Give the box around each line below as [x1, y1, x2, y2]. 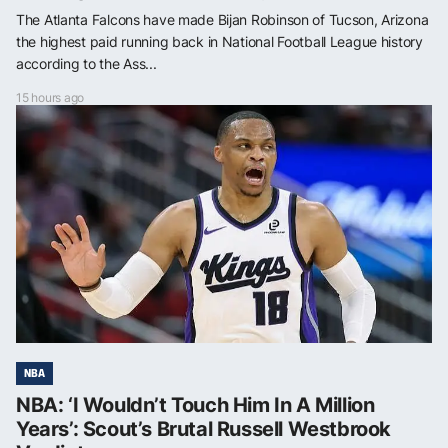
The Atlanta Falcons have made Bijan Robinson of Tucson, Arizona [16, 11, 429, 29]
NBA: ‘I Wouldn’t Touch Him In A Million [16, 393, 375, 418]
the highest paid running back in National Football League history [16, 33, 423, 51]
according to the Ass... [16, 55, 157, 73]
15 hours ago [16, 90, 85, 106]
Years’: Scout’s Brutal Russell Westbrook [16, 417, 392, 442]
